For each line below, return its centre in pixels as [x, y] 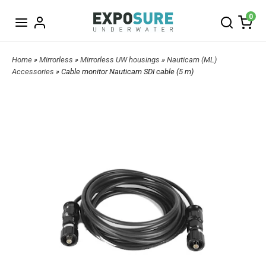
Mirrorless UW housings [121, 60]
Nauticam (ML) [192, 60]
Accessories [34, 72]
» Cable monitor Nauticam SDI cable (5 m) [125, 72]
